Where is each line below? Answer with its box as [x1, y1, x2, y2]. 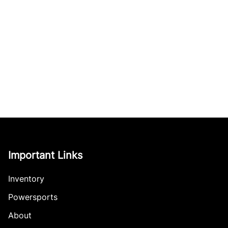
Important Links [8, 149, 82, 161]
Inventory [8, 174, 44, 184]
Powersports [8, 192, 58, 202]
